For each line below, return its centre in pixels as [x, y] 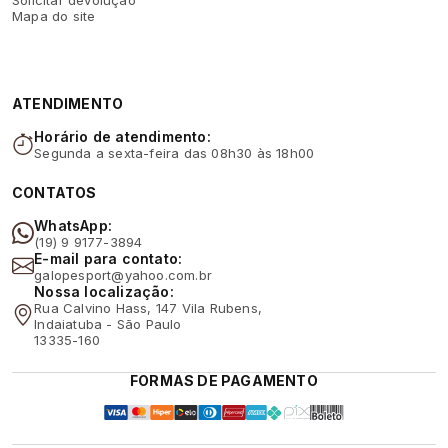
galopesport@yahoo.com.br [123, 274]
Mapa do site [54, 15]
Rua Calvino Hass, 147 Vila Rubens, [148, 307]
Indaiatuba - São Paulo [108, 323]
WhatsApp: [73, 225]
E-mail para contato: [108, 258]
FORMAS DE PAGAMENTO [224, 380]
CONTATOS [54, 192]
